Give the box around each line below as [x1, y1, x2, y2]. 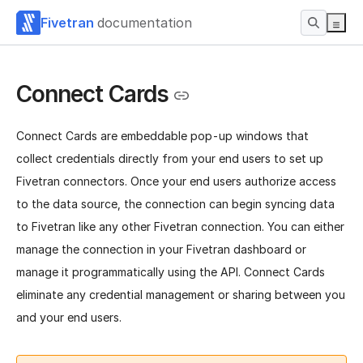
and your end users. [16, 310, 122, 325]
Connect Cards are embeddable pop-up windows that [16, 129, 309, 143]
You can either [267, 220, 344, 234]
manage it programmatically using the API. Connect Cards [16, 265, 325, 280]
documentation [97, 14, 192, 31]
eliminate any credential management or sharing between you [16, 288, 345, 302]
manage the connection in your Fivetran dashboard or [16, 242, 306, 257]
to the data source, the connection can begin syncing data [16, 197, 335, 211]
